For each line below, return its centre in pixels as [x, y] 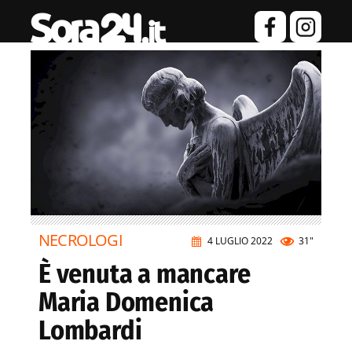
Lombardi [90, 331]
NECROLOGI [81, 240]
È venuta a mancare [145, 274]
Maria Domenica [126, 302]
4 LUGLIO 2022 [240, 241]
